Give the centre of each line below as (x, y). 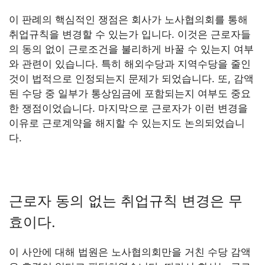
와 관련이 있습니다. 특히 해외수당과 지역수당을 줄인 (130, 64)
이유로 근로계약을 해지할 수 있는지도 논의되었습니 (127, 123)
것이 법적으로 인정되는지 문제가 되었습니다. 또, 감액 (131, 79)
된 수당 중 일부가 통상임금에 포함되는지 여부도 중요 (130, 94)
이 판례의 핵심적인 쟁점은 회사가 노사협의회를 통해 (128, 20)
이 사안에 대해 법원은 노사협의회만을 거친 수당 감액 (130, 252)
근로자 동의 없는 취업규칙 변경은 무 (126, 201)
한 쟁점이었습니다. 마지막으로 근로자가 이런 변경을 (128, 109)
